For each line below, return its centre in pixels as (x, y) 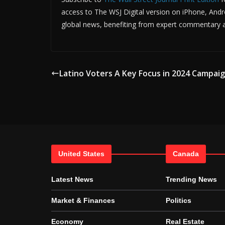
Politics (179, 200)
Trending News (191, 179)
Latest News (72, 179)
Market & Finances (83, 200)
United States (81, 154)
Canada (186, 154)
